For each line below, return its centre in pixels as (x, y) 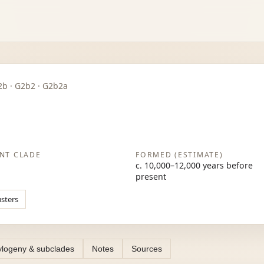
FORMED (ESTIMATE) (179, 155)
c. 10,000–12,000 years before (194, 166)
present (151, 177)
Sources (147, 248)
